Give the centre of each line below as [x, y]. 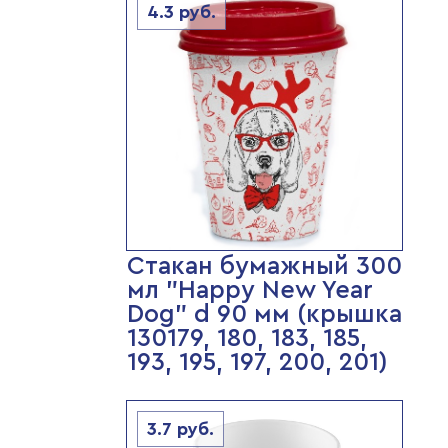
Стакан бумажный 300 [264, 266]
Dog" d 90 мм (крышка [264, 314]
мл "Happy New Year [249, 290]
